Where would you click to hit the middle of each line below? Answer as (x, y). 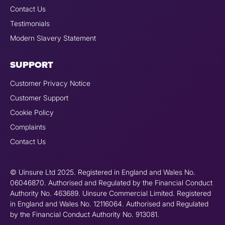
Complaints (28, 127)
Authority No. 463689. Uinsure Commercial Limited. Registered (110, 193)
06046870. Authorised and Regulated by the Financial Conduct (111, 183)
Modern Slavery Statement (53, 38)
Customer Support (39, 98)
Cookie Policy (32, 113)
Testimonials (30, 24)
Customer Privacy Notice (50, 83)
